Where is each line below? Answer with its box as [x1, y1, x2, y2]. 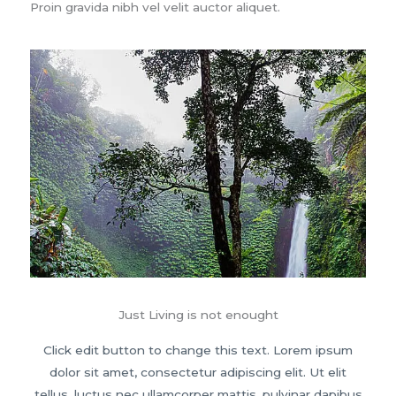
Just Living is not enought [118, 307, 278, 322]
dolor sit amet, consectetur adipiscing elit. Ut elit [49, 364, 346, 379]
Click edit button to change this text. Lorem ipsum [43, 342, 353, 357]
